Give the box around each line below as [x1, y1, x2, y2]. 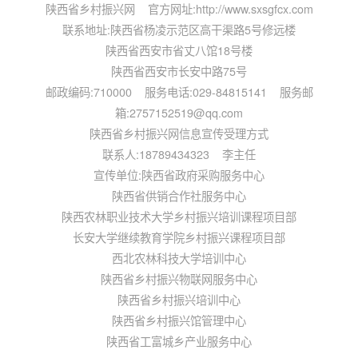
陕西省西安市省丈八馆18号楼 [105, 42, 253, 59]
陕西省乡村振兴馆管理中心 [112, 312, 246, 329]
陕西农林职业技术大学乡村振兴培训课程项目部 [62, 209, 296, 225]
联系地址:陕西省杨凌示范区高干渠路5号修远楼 [62, 22, 296, 38]
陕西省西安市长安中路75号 [111, 63, 247, 80]
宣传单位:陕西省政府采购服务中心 [93, 167, 265, 184]
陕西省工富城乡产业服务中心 [106, 333, 252, 350]
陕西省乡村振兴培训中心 [117, 292, 241, 308]
